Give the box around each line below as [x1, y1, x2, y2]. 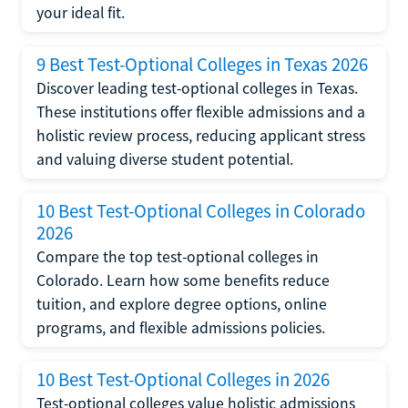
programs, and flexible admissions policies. [36, 317, 325, 338]
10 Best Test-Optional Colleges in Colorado [36, 199, 365, 223]
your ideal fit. [36, 2, 125, 23]
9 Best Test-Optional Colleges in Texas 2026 [36, 52, 368, 76]
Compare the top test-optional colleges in [36, 246, 319, 267]
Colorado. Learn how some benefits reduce [36, 270, 330, 291]
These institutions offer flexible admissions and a [36, 101, 365, 122]
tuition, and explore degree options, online [36, 293, 327, 314]
